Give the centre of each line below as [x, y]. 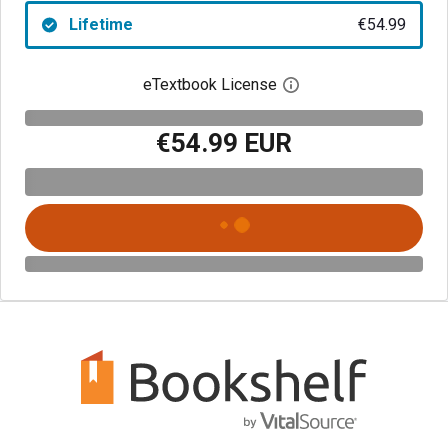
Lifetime [100, 24]
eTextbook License [210, 84]
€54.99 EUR [224, 142]
